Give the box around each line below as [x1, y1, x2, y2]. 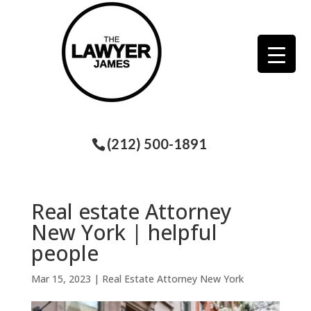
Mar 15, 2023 [31, 271, 91, 285]
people [31, 238, 99, 267]
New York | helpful [31, 217, 217, 246]
